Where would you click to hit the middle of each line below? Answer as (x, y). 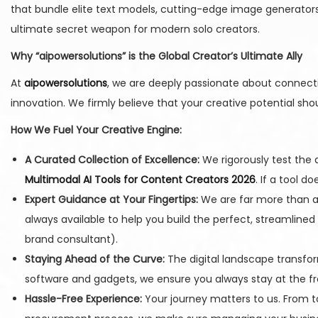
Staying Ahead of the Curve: (95, 259)
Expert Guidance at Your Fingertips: (111, 200)
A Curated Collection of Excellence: (112, 160)
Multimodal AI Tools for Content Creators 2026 (140, 180)
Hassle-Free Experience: (83, 299)
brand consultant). (71, 240)
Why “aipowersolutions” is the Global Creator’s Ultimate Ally (157, 56)
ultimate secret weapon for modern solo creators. (135, 29)
